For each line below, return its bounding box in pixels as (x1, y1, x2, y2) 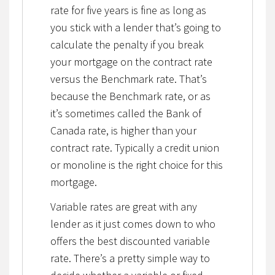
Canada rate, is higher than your (50, 123, 196, 137)
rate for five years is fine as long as (50, 2, 206, 17)
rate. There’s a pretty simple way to (50, 250, 210, 265)
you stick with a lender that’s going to (50, 20, 221, 34)
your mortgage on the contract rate (50, 54, 212, 69)
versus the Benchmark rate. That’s (50, 71, 207, 86)
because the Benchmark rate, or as (50, 88, 211, 103)
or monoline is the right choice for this (50, 157, 223, 172)
